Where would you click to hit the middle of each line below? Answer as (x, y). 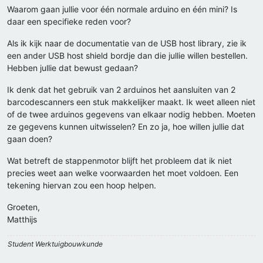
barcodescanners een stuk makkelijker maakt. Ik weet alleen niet (131, 102)
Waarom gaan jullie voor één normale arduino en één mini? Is (122, 9)
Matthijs (22, 220)
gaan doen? (30, 139)
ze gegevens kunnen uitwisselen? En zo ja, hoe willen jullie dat (126, 127)
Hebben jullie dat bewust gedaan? (73, 68)
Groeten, (23, 207)
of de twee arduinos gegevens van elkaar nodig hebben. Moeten (131, 114)
